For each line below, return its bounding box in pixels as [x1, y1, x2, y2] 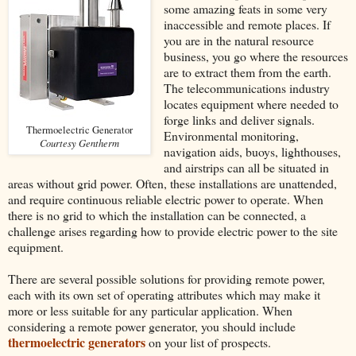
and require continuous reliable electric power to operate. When [8, 190, 323, 207]
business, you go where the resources [163, 47, 348, 64]
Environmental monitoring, [163, 126, 299, 144]
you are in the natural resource [163, 31, 314, 48]
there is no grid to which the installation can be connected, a [8, 206, 306, 223]
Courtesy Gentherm [40, 135, 119, 149]
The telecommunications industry [163, 79, 330, 96]
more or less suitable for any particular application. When [8, 301, 292, 319]
